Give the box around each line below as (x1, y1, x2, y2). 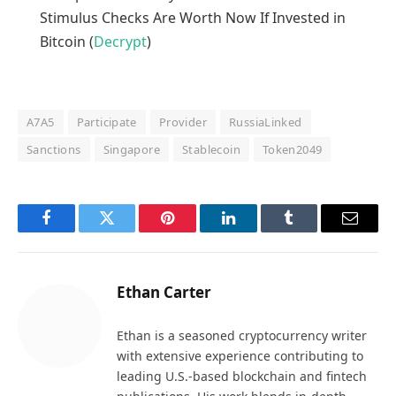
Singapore (103, 141, 161, 158)
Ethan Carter (117, 282, 211, 303)
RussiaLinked (228, 114, 302, 131)
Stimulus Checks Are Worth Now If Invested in (40, 7, 346, 27)
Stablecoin (182, 141, 240, 158)
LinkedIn (226, 223, 286, 240)
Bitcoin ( (40, 31, 94, 51)
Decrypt (94, 31, 147, 51)
